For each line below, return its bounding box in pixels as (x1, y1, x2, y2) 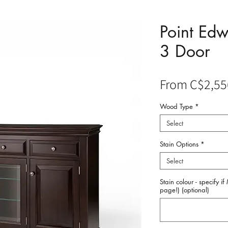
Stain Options (160, 139, 198, 149)
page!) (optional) (160, 185, 209, 194)
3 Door (160, 40, 210, 62)
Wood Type (160, 101, 193, 111)
